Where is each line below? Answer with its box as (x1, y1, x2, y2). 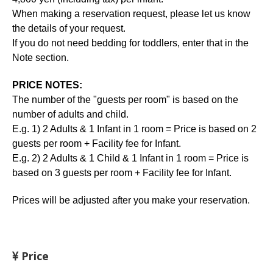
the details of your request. (12, 23, 128, 34)
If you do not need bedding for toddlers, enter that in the (12, 37, 249, 48)
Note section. (12, 52, 69, 63)
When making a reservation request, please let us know (12, 8, 250, 19)
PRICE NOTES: (12, 79, 82, 90)
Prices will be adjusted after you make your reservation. (12, 194, 250, 205)
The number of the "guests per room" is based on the (12, 94, 238, 105)
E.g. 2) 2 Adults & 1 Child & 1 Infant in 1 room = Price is (12, 152, 249, 163)
